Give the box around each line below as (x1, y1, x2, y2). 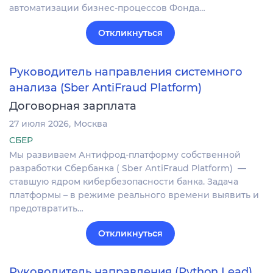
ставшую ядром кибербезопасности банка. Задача (9, 175, 238, 187)
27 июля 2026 (9, 118, 69, 129)
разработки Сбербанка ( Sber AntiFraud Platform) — (9, 162, 246, 174)
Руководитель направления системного (9, 65, 243, 79)
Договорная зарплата (9, 99, 136, 113)
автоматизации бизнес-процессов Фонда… (9, 2, 205, 14)
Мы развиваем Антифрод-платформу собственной (9, 149, 241, 160)
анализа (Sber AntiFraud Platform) (9, 80, 202, 94)
